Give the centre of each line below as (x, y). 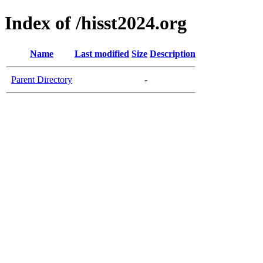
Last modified (102, 53)
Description (173, 53)
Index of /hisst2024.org (96, 23)
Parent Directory (42, 79)
